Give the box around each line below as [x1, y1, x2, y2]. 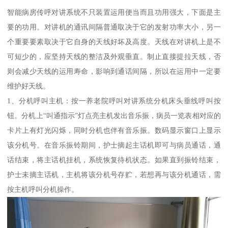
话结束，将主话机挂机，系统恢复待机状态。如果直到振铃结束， [7, 156, 221, 164]
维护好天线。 [7, 82, 50, 91]
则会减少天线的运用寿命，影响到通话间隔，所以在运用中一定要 [7, 67, 221, 76]
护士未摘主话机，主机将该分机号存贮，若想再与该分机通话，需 [7, 170, 221, 179]
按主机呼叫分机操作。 [7, 185, 79, 194]
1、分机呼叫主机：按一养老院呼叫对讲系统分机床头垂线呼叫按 [7, 97, 221, 105]
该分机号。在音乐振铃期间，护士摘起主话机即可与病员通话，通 [7, 141, 221, 150]
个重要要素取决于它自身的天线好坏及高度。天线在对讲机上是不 [7, 38, 221, 46]
